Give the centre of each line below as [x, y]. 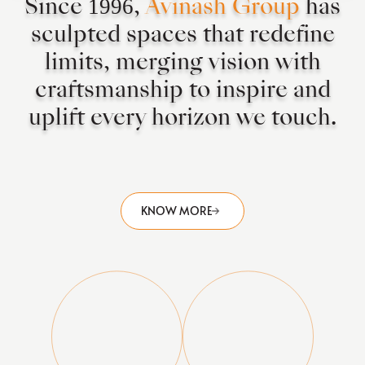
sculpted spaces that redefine [182, 36]
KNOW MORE [176, 211]
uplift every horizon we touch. [182, 119]
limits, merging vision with [182, 64]
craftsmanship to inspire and [182, 91]
